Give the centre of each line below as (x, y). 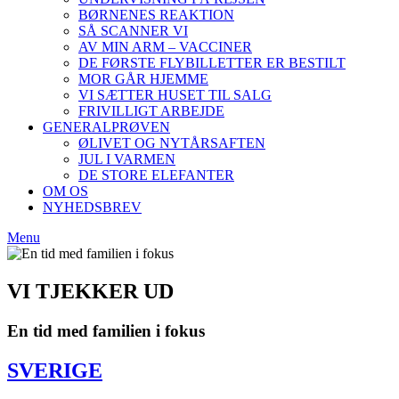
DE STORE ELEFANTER (156, 175)
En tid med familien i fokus (106, 330)
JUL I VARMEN (127, 159)
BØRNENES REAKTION (156, 14)
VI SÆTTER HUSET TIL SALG (175, 94)
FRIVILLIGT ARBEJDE (151, 110)
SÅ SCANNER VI (133, 30)
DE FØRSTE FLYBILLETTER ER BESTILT (212, 62)
